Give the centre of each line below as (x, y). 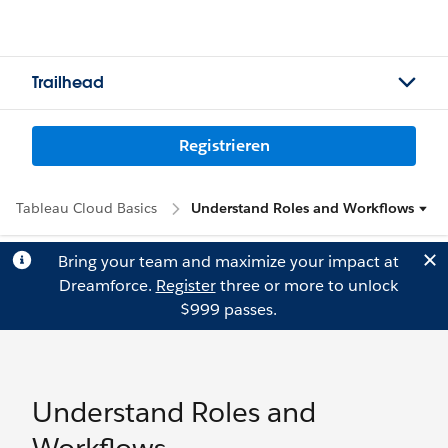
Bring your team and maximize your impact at (228, 261)
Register (185, 285)
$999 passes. (228, 309)
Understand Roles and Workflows (302, 208)
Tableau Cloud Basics (86, 208)
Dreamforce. (107, 285)
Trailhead (68, 82)
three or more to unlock (306, 285)
